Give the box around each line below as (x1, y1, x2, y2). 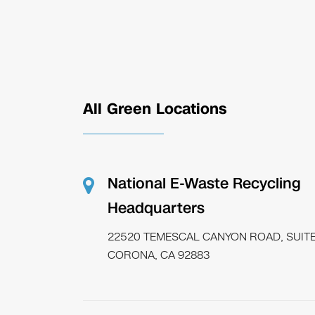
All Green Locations (82, 98, 226, 120)
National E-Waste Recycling (107, 173, 301, 194)
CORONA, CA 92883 (107, 247, 210, 263)
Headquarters (107, 198, 205, 219)
